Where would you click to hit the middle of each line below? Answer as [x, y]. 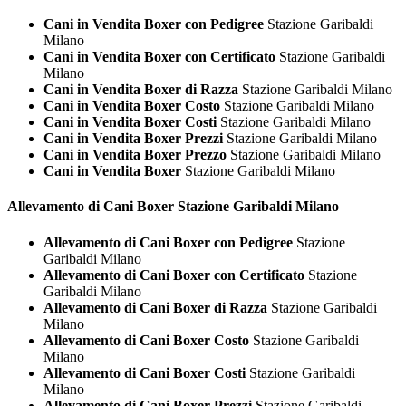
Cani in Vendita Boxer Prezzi [133, 138]
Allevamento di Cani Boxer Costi [145, 372]
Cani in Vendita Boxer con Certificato [159, 56]
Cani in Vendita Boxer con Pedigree [154, 24]
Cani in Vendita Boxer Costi [130, 121]
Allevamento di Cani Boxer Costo [146, 340]
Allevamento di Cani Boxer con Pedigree [168, 242]
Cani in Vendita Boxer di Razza [141, 89]
